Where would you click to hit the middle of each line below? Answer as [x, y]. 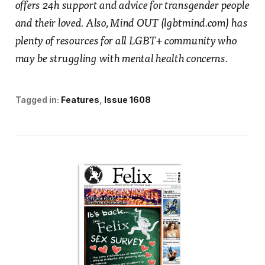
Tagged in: [37, 99]
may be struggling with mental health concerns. [121, 59]
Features [80, 99]
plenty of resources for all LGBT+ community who [126, 41]
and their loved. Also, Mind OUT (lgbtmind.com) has [131, 24]
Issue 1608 [127, 99]
